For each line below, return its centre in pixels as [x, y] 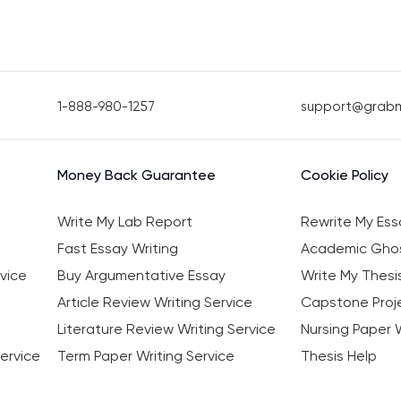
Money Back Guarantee [136, 175]
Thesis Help [339, 356]
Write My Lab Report [124, 222]
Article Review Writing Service [154, 303]
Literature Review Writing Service [166, 329]
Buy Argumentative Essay [141, 276]
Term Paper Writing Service [145, 356]
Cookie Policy [345, 175]
